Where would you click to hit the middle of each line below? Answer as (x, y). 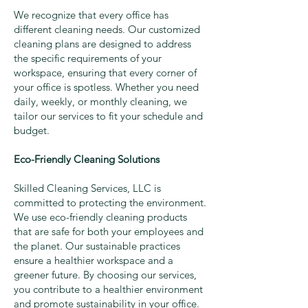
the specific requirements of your (88, 58)
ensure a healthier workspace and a (93, 261)
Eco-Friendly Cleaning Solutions (87, 159)
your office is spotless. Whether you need (106, 87)
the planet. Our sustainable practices (97, 246)
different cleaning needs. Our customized (107, 30)
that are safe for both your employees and (109, 232)
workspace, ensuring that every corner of (105, 73)
